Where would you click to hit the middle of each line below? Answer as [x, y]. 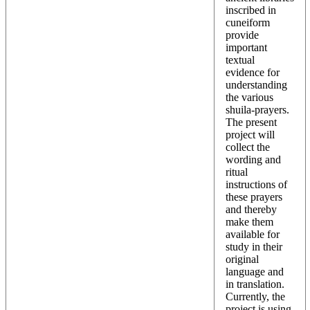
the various [249, 98]
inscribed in [251, 10]
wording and [253, 160]
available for [253, 235]
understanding [256, 85]
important [246, 48]
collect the [248, 147]
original [242, 259]
